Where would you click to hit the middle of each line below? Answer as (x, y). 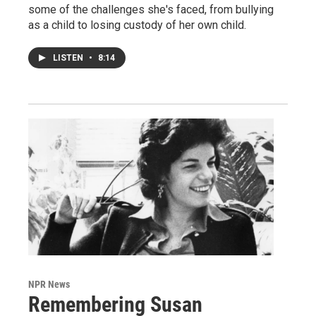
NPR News (49, 284)
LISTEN (69, 58)
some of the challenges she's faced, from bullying (151, 10)
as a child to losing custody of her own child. (137, 25)
